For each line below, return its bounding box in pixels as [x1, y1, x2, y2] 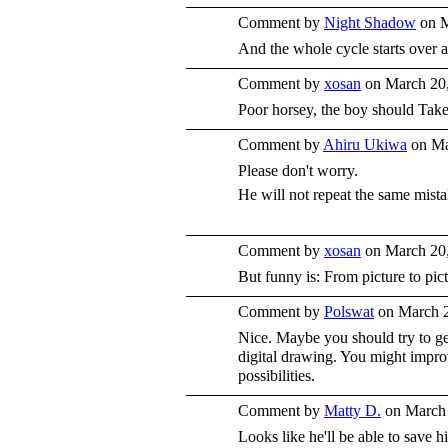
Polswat [324, 303, 374, 320]
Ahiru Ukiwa [323, 136, 407, 153]
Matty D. [324, 402, 381, 419]
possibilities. [238, 367, 315, 384]
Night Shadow [324, 14, 416, 31]
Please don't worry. [238, 162, 358, 179]
